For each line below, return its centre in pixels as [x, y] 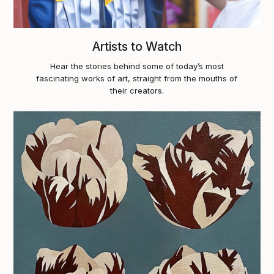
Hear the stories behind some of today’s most [137, 66]
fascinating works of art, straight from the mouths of [137, 78]
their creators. [137, 90]
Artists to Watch [137, 46]
